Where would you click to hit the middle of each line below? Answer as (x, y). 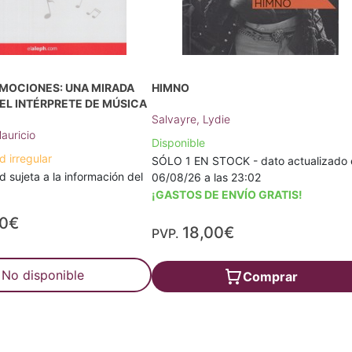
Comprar (270, 277)
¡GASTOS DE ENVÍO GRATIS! (227, 194)
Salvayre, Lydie (191, 119)
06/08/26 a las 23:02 (207, 177)
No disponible (43, 275)
